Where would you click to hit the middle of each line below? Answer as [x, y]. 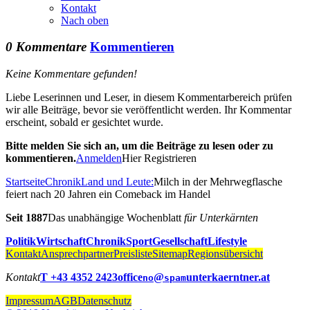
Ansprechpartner [77, 253]
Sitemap [170, 253]
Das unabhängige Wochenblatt [116, 217]
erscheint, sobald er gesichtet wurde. [84, 122]
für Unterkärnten [221, 217]
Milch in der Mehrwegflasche [218, 181]
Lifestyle [227, 241]
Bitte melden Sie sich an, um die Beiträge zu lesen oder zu [139, 145]
